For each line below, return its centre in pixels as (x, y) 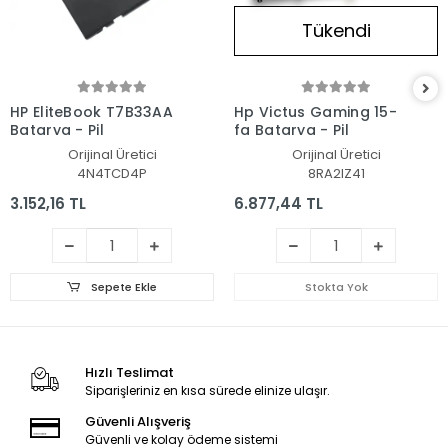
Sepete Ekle (122, 287)
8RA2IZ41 (336, 174)
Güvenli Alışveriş (137, 422)
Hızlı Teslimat (129, 373)
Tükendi (336, 31)
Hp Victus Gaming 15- (315, 112)
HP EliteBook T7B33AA (91, 112)
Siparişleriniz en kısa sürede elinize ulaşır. (207, 391)
